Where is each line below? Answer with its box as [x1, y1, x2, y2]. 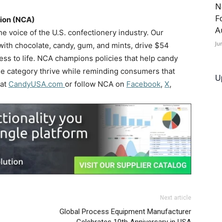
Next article [160, 194, 191, 202]
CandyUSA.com [8, 79, 65, 89]
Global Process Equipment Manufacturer [59, 207, 191, 217]
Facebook [126, 79, 161, 89]
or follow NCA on [65, 79, 126, 89]
